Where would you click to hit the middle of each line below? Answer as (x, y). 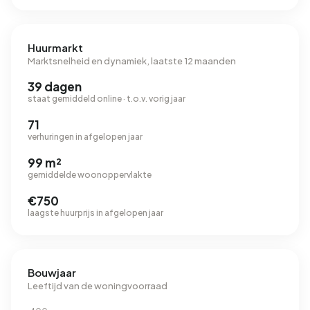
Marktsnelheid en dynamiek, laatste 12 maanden (132, 61)
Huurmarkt (55, 47)
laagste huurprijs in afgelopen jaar (95, 213)
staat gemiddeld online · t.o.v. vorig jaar (107, 99)
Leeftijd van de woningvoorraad (98, 286)
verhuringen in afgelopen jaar (85, 137)
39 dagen (55, 86)
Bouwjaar (52, 272)
